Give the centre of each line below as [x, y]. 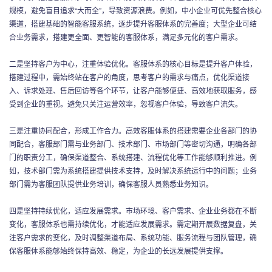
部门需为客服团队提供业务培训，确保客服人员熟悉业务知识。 [111, 183]
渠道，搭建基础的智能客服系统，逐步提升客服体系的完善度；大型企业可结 [133, 23]
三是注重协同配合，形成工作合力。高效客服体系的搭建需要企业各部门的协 [133, 130]
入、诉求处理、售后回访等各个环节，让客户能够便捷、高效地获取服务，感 [133, 90]
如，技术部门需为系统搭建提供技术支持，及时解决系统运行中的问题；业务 [133, 170]
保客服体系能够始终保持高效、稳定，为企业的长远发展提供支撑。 [118, 250]
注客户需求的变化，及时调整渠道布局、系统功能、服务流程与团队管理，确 [133, 237]
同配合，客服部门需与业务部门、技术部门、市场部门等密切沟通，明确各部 [133, 143]
